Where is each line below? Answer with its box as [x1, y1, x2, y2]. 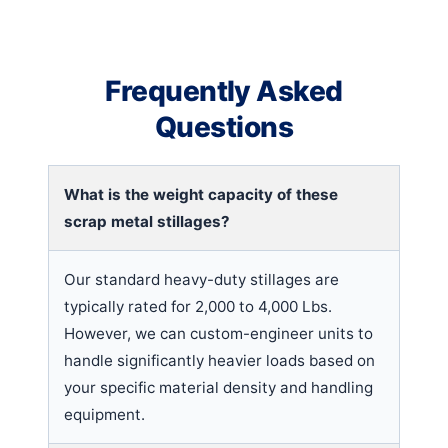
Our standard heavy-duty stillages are [64, 269, 339, 289]
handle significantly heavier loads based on [64, 350, 375, 370]
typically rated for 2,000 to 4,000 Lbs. [64, 296, 332, 316]
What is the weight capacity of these [64, 184, 338, 204]
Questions [155, 109, 293, 144]
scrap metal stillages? [64, 211, 230, 231]
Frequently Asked [105, 73, 343, 108]
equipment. [64, 404, 145, 424]
